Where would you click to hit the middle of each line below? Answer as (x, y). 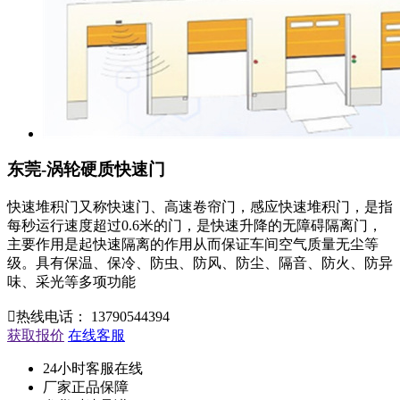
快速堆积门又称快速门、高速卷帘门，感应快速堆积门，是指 (200, 207)
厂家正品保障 (86, 387)
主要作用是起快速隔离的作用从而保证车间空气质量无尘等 (193, 245)
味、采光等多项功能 (71, 282)
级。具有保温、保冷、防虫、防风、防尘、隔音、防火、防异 (200, 263)
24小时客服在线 (93, 369)
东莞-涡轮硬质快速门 (86, 170)
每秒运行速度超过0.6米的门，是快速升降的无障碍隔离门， (195, 226)
